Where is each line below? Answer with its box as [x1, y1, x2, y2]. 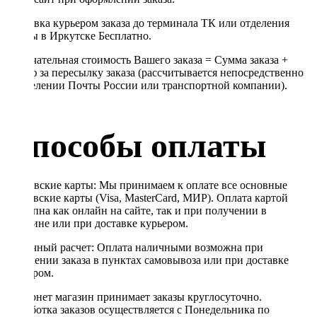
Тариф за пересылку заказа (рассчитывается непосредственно [6, 66, 304, 79]
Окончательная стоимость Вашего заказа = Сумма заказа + [6, 53, 288, 66]
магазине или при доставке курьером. [6, 217, 188, 229]
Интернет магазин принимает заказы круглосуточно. [6, 290, 262, 303]
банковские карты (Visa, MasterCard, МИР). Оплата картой [6, 191, 288, 204]
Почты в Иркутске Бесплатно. [6, 29, 151, 42]
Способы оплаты [6, 126, 266, 164]
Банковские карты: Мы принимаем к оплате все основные [6, 178, 287, 191]
